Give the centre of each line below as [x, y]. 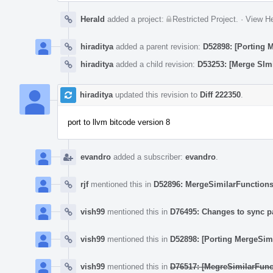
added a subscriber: [148, 157]
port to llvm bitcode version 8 [119, 122]
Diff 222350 [220, 94]
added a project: [136, 19]
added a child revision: [155, 64]
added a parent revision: [158, 46]
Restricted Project [204, 19]
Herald [93, 19]
